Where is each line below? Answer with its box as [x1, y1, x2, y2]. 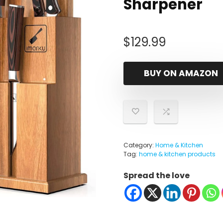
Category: [123, 141, 155, 149]
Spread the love [123, 170, 190, 181]
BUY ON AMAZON [143, 67, 218, 79]
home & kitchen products [139, 150, 216, 158]
